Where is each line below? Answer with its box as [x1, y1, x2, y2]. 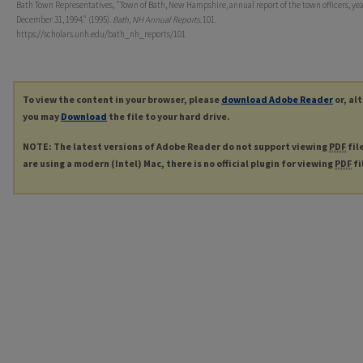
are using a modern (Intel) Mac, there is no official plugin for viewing [23, 157, 335, 170]
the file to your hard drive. [107, 110, 230, 123]
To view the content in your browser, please [23, 93, 221, 106]
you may [23, 110, 61, 123]
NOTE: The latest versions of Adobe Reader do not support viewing [23, 140, 329, 153]
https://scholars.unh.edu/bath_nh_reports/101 [16, 28, 186, 41]
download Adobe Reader [221, 93, 333, 106]
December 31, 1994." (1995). [16, 14, 113, 26]
